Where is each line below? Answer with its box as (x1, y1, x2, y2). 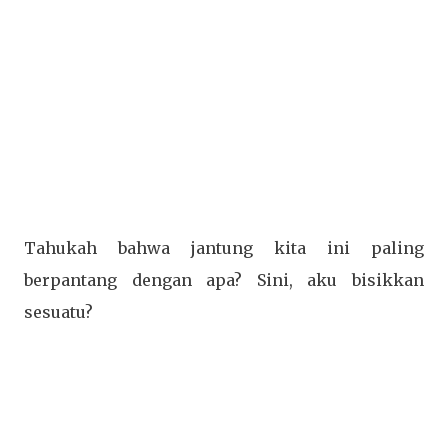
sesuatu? (24, 302, 97, 322)
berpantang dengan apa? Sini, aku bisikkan (24, 270, 424, 290)
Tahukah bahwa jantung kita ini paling (24, 238, 424, 258)
